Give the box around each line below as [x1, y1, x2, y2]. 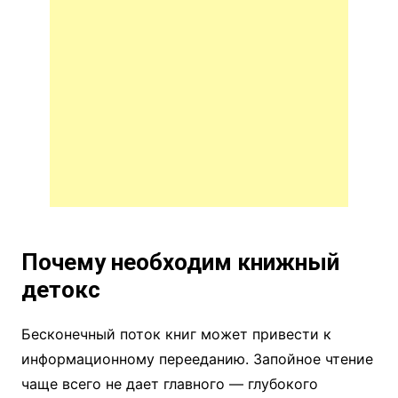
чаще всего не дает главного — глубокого [20, 375, 318, 394]
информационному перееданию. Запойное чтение [20, 350, 373, 369]
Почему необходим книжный [20, 249, 339, 276]
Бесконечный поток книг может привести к [20, 325, 331, 344]
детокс [20, 276, 100, 304]
